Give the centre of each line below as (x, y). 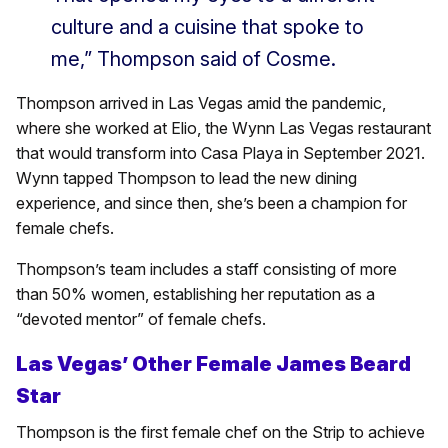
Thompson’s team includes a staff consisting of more (206, 268)
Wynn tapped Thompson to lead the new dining (186, 177)
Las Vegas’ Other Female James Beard (213, 363)
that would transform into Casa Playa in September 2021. (220, 152)
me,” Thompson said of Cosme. (193, 58)
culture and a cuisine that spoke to (207, 26)
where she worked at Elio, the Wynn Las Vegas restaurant (223, 127)
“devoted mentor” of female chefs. (141, 318)
